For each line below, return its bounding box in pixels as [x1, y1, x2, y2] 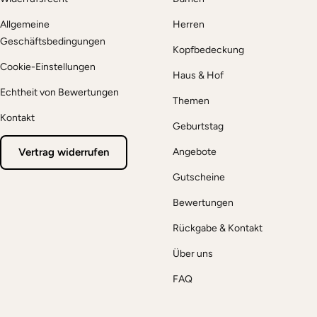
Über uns [173, 248, 213, 260]
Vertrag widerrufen [18, 146, 109, 159]
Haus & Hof [173, 69, 224, 82]
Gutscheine [173, 171, 225, 184]
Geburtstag [173, 120, 224, 133]
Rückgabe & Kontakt [173, 222, 263, 235]
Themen [173, 95, 209, 108]
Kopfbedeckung [173, 44, 244, 57]
